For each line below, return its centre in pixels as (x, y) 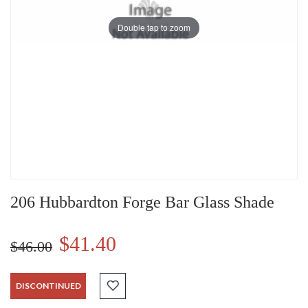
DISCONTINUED (48, 286)
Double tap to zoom (154, 27)
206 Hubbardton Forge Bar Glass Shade (142, 202)
